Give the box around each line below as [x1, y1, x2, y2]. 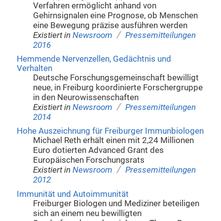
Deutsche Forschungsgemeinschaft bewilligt [33, 73, 199, 83]
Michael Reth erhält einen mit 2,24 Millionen [33, 136, 194, 146]
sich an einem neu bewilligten [33, 208, 142, 218]
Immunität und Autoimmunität [16, 189, 129, 199]
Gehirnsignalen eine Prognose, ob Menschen [33, 10, 198, 20]
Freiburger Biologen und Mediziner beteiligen [33, 198, 200, 208]
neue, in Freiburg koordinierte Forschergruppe [33, 83, 203, 93]
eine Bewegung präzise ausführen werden [33, 20, 188, 30]
